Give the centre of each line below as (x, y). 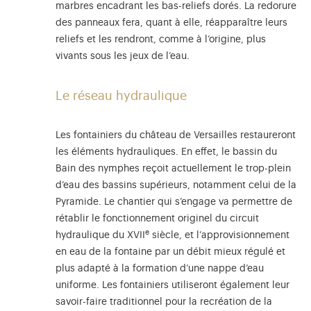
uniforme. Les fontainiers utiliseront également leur (173, 286)
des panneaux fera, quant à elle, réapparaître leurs (171, 23)
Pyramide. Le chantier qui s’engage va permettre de (174, 202)
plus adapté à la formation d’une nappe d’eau (160, 269)
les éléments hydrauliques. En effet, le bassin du (166, 152)
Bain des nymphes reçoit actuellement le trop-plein (173, 169)
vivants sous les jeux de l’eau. (123, 57)
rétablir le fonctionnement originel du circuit (157, 219)
